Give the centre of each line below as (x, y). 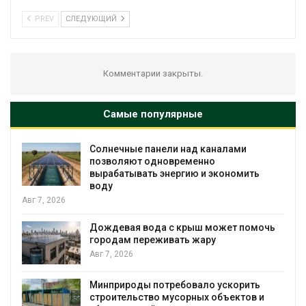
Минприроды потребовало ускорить (175, 285)
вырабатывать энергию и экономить (175, 173)
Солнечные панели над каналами (168, 149)
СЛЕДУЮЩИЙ (92, 18)
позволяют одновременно (152, 161)
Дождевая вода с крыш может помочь (182, 227)
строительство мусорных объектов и (177, 297)
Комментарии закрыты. (153, 73)
